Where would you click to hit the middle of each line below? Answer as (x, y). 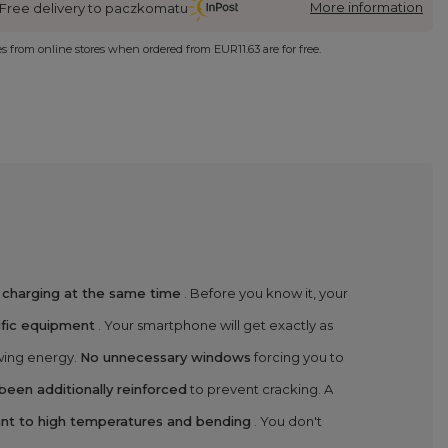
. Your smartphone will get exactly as (214, 325)
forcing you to (297, 357)
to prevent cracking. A (260, 389)
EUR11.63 (237, 48)
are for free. (291, 48)
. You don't (286, 421)
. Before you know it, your (264, 293)
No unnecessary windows (165, 357)
